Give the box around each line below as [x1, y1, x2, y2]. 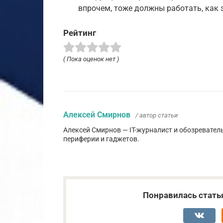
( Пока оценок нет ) [63, 55, 119, 63]
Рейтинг [63, 27, 96, 38]
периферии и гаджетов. [63, 134, 139, 143]
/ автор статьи [135, 111, 178, 119]
